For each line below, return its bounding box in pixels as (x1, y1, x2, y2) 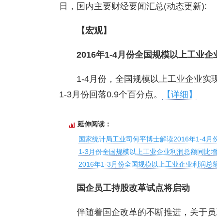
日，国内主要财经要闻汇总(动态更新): (59, 1, 207, 11)
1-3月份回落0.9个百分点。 (59, 90, 162, 99)
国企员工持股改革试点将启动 (77, 183, 190, 193)
